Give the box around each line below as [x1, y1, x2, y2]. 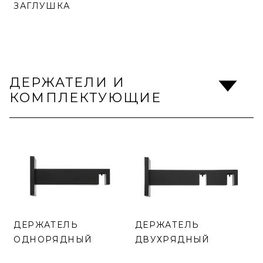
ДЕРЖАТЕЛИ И [9, 75, 126, 90]
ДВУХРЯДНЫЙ [134, 234, 210, 245]
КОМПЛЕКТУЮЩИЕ [9, 90, 162, 106]
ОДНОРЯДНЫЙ [14, 234, 93, 245]
